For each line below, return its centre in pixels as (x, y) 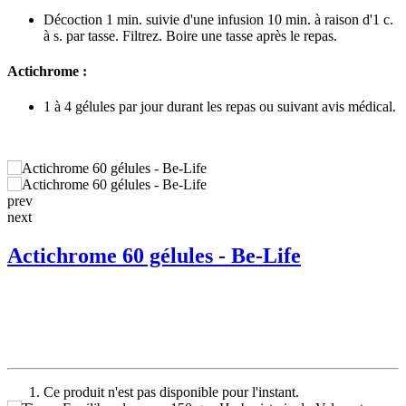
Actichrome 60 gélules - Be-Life (154, 256)
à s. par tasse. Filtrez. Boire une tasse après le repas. (190, 35)
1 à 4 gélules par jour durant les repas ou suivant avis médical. (220, 107)
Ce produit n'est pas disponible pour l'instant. (171, 392)
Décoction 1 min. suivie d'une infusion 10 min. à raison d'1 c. (218, 19)
